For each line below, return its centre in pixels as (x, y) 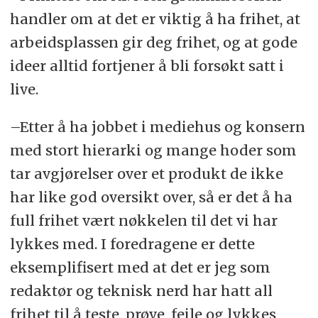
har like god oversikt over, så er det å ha (151, 197)
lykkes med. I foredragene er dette (132, 243)
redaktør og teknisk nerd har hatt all (141, 290)
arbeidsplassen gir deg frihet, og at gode (153, 42)
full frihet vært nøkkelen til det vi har (143, 220)
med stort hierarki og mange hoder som (153, 150)
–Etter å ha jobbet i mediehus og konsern (157, 126)
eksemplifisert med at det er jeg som (140, 267)
